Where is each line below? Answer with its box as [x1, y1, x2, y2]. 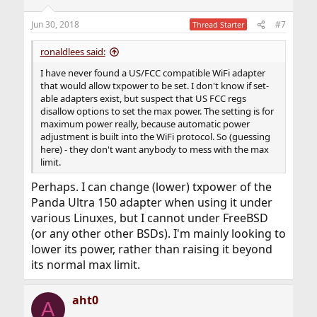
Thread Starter [192, 19, 245, 30]
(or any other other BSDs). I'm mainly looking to [30, 226, 286, 242]
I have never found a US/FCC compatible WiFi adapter [40, 67, 265, 80]
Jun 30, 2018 [30, 18, 79, 31]
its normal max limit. [30, 257, 140, 273]
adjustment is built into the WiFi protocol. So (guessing [40, 130, 270, 144]
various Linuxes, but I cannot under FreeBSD [30, 210, 268, 226]
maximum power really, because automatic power [40, 117, 250, 131]
